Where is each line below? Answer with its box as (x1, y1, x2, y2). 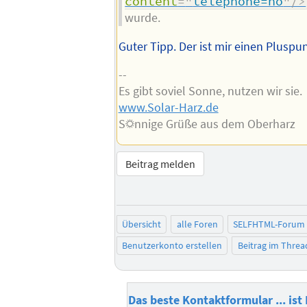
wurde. (125, 10, 161, 26)
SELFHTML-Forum (233, 218, 306, 231)
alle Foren (176, 218, 218, 231)
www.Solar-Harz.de (118, 100, 219, 116)
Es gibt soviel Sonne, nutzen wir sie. (118, 84, 302, 99)
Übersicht (121, 218, 161, 231)
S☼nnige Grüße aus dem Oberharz (118, 116, 295, 132)
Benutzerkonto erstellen (121, 239, 222, 252)
